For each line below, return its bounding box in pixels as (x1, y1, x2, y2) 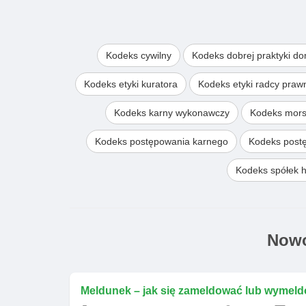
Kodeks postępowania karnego (95, 136, 228, 147)
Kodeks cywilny (106, 50, 171, 61)
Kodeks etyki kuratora (84, 79, 178, 89)
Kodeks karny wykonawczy (114, 107, 229, 118)
